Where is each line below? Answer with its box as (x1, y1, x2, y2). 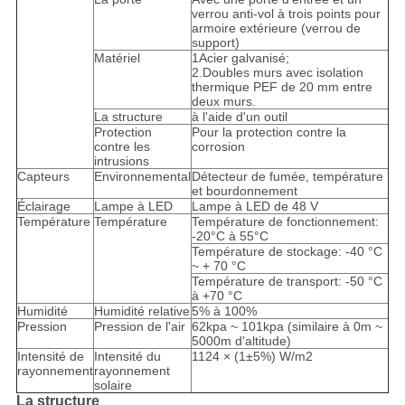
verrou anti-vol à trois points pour (191, 6, 381, 22)
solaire (93, 378, 132, 393)
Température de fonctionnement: (191, 214, 379, 230)
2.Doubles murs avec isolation (191, 65, 363, 80)
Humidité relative (93, 304, 190, 319)
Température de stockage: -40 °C (191, 244, 382, 259)
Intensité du (93, 349, 161, 364)
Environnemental (93, 169, 191, 184)
